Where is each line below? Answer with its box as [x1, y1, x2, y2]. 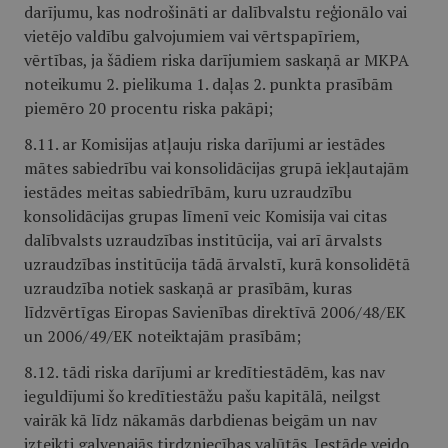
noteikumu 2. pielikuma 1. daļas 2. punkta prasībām [24, 73, 393, 95]
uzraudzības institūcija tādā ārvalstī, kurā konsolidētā [24, 253, 410, 275]
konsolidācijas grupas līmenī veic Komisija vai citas [24, 205, 387, 227]
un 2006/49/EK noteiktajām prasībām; [24, 325, 301, 347]
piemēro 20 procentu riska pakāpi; [24, 97, 273, 119]
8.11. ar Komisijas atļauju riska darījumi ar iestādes [24, 133, 385, 155]
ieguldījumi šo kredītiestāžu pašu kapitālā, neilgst [24, 385, 381, 407]
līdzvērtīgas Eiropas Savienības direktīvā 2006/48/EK [24, 301, 406, 323]
